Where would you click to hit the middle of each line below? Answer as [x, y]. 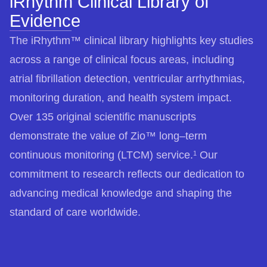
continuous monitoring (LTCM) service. [101, 155]
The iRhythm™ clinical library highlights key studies [131, 40]
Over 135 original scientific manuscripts [103, 117]
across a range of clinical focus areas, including [122, 59]
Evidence [45, 21]
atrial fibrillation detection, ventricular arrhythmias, [127, 78]
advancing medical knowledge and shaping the [121, 193]
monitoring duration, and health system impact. [121, 97]
